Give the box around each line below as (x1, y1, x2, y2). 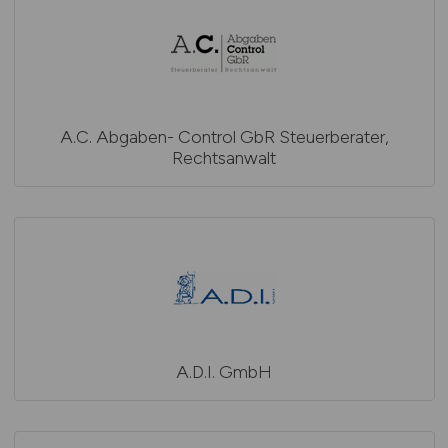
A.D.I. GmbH (176, 361, 272, 382)
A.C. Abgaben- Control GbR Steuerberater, (59, 126, 389, 147)
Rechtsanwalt (172, 147, 276, 168)
